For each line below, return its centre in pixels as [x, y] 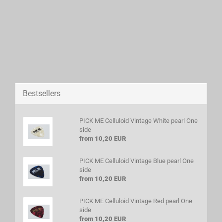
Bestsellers [42, 93]
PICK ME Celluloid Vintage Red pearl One [136, 201]
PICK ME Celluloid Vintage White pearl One [138, 121]
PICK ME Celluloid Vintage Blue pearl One [136, 161]
